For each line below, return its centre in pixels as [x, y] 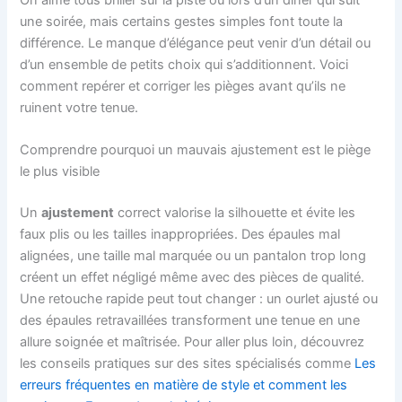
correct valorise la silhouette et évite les [235, 212]
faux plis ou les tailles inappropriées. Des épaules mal [180, 234]
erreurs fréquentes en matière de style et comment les [184, 385]
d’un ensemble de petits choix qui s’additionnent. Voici [184, 64]
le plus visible [60, 171]
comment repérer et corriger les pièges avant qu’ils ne [183, 86]
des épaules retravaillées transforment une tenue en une [190, 320]
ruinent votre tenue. [79, 107]
